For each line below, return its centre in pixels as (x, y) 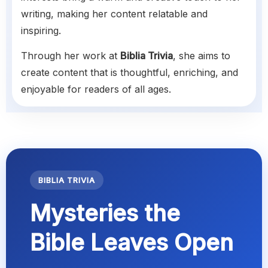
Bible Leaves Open (132, 243)
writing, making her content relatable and (114, 14)
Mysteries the (105, 213)
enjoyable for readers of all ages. (96, 89)
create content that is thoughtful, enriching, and (130, 73)
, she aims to (202, 56)
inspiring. (41, 31)
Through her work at (71, 56)
